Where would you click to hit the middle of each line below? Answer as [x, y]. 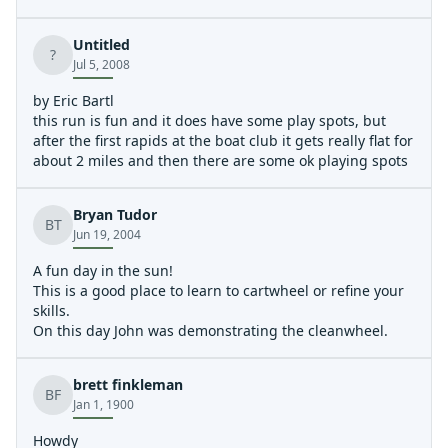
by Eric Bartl [73, 100]
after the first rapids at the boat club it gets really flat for [223, 140]
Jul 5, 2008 [101, 64]
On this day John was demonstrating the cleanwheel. [210, 330]
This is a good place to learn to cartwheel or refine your [218, 290]
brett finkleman [128, 384]
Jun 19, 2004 [107, 234]
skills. [51, 310]
